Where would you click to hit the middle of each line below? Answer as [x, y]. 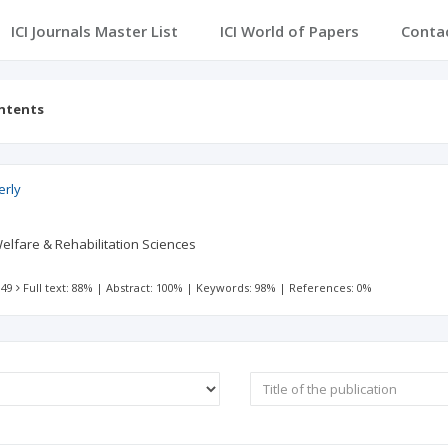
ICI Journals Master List [94, 31]
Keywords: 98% [236, 287]
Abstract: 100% [145, 287]
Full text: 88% [58, 287]
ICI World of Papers [289, 31]
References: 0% [331, 287]
